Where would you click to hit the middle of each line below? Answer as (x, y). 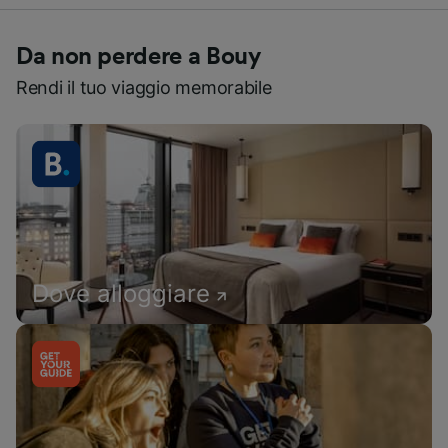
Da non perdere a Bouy (138, 57)
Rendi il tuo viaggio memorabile (144, 87)
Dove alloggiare (121, 293)
